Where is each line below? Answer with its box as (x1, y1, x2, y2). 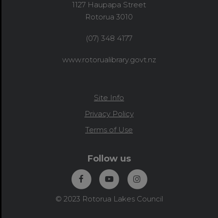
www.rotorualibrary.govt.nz (62, 55, 156, 64)
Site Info (94, 93, 124, 102)
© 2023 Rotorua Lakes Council (55, 194, 163, 203)
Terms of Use (85, 125, 133, 134)
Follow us (87, 153, 131, 164)
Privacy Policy (84, 109, 134, 118)
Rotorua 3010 (85, 12, 133, 21)
